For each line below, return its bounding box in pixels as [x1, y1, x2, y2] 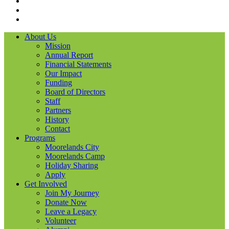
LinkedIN [24, 5, 56, 14]
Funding [45, 78, 72, 87]
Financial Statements [45, 59, 111, 68]
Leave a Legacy [45, 207, 97, 216]
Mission [45, 41, 71, 50]
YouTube [24, 14, 54, 23]
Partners [45, 105, 71, 114]
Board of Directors [45, 87, 105, 96]
